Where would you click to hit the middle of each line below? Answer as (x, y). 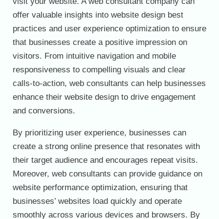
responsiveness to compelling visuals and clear (99, 69)
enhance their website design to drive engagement (104, 97)
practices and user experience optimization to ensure (109, 28)
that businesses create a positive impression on (100, 42)
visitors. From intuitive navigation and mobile (94, 56)
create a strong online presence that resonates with (106, 146)
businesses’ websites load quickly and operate (97, 201)
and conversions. (44, 110)
